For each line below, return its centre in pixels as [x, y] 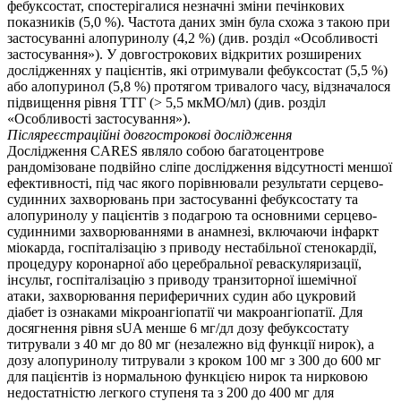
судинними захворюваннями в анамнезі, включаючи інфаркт [193, 232]
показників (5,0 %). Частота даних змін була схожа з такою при [199, 22]
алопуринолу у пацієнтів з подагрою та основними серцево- [192, 216]
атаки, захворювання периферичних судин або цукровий [182, 296]
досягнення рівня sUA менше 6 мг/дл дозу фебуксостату [178, 328]
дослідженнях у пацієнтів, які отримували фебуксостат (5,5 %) [197, 71]
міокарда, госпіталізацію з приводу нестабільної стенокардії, [192, 248]
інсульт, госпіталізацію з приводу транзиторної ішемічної [182, 280]
